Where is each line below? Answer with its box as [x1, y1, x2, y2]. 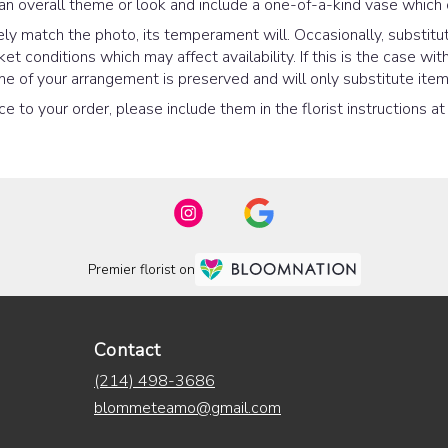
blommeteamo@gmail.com [94, 396, 281, 419]
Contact [94, 337, 161, 362]
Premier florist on [87, 260, 195, 280]
